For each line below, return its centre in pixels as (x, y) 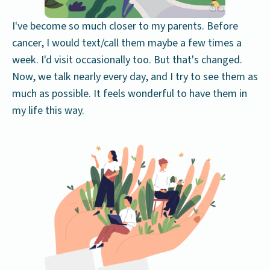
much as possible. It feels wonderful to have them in (130, 94)
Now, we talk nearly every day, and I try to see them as (135, 77)
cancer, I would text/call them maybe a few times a (127, 43)
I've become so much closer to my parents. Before (125, 27)
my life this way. (48, 111)
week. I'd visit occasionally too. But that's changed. (127, 60)
